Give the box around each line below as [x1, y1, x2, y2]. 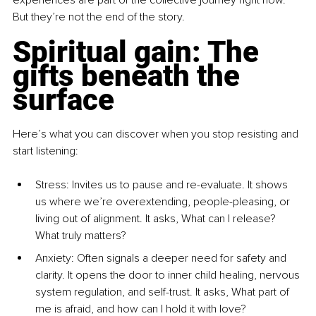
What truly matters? [35, 229, 126, 243]
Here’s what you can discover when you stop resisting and [13, 127, 301, 142]
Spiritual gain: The [13, 35, 266, 70]
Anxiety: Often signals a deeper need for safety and [35, 251, 289, 266]
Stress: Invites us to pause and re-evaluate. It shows [35, 178, 291, 193]
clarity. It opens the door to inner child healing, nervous [35, 268, 303, 283]
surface [13, 83, 114, 118]
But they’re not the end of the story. [13, 10, 185, 25]
